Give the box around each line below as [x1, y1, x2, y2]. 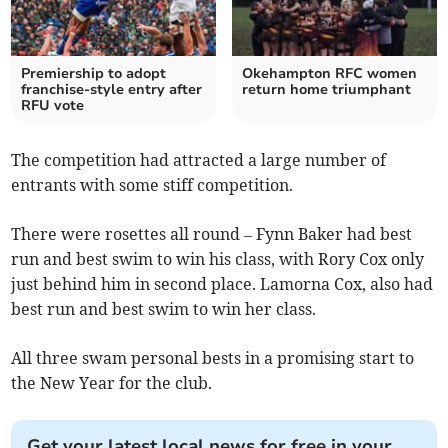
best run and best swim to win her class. [11, 299, 317, 320]
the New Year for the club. [11, 373, 213, 394]
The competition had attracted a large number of [11, 150, 387, 171]
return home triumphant [242, 80, 411, 100]
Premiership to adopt [21, 64, 167, 84]
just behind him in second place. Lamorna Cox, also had [11, 274, 434, 295]
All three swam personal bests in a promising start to [11, 348, 415, 369]
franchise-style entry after [21, 80, 203, 100]
